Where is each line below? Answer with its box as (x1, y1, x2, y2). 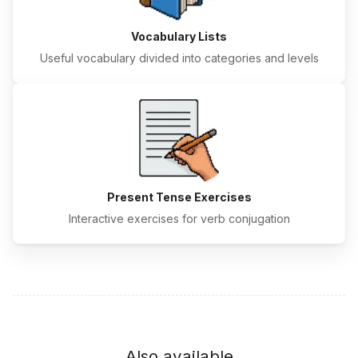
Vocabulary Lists (131, 30, 227, 44)
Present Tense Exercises (106, 190, 252, 205)
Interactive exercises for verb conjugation (68, 212, 290, 226)
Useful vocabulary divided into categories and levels (39, 51, 319, 66)
